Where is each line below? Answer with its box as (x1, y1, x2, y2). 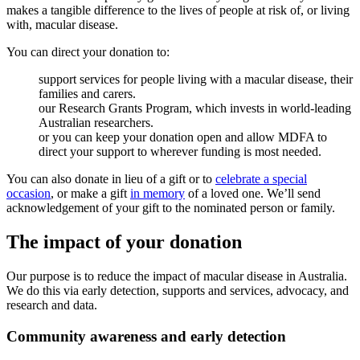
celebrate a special (215, 172, 307, 186)
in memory (130, 186, 185, 201)
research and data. (6, 297, 100, 312)
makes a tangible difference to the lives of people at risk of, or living (6, 3, 350, 18)
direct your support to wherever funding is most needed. (39, 145, 325, 159)
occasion (6, 186, 51, 201)
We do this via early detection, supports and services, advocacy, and (6, 283, 349, 297)
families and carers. (39, 87, 139, 101)
